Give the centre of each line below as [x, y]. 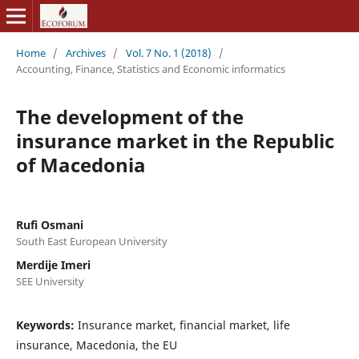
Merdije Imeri [53, 264]
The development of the [129, 116]
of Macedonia [81, 164]
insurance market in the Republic [175, 140]
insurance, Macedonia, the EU [96, 345]
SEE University [50, 281]
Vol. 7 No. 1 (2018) [168, 52]
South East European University [91, 241]
